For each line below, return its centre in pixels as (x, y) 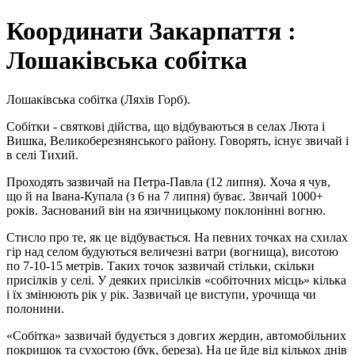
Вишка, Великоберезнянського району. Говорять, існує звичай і (177, 140)
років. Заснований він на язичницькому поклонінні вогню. (166, 210)
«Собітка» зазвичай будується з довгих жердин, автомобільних (176, 335)
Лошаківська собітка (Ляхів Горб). (98, 99)
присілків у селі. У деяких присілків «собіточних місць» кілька (176, 280)
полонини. (35, 308)
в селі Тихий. (42, 155)
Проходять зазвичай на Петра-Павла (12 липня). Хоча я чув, (168, 181)
